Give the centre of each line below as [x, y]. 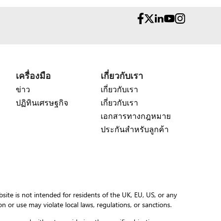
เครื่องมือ [33, 75]
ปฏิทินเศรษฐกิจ [42, 102]
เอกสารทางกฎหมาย [136, 115]
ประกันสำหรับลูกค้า [135, 129]
